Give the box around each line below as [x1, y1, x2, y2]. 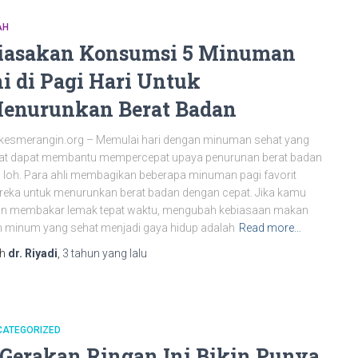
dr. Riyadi [8, 247, 58, 260]
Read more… [239, 221, 301, 234]
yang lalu [100, 247, 147, 260]
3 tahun [62, 247, 100, 260]
